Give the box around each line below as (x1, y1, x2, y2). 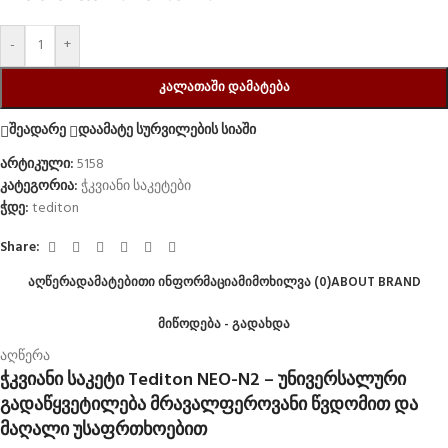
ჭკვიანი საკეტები (81, 174, 191, 198)
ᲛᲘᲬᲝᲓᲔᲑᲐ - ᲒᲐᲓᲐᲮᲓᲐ (158, 314, 290, 336)
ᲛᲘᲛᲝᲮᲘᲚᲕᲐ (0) (237, 272, 331, 294)
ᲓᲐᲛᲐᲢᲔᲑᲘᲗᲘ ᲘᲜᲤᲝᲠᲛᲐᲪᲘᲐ (75, 272, 238, 294)
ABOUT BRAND (330, 272, 421, 294)
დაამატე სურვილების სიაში (78, 119, 256, 143)
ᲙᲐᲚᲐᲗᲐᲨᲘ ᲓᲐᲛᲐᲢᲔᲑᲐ (158, 76, 290, 98)
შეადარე (9, 119, 66, 143)
